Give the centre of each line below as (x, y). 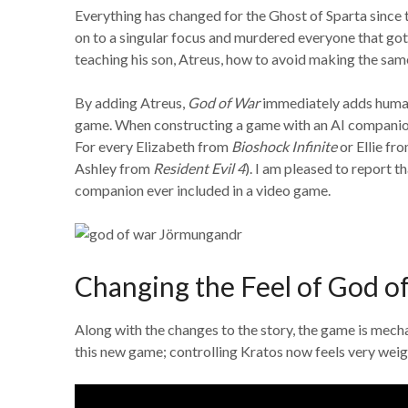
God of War (224, 102)
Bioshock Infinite (284, 146)
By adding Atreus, (131, 102)
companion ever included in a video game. (203, 190)
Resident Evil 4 (199, 168)
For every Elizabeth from (153, 146)
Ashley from (114, 168)
